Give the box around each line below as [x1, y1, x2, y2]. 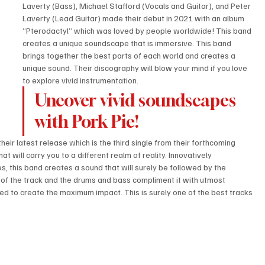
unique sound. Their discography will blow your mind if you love [22, 63, 250, 73]
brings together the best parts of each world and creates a [22, 50, 238, 61]
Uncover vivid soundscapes [35, 91, 240, 111]
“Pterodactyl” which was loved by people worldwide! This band [22, 25, 254, 36]
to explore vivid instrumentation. [22, 75, 139, 86]
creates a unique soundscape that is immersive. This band [22, 38, 234, 49]
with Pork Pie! [35, 112, 139, 132]
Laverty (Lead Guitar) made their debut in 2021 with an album [22, 13, 247, 24]
